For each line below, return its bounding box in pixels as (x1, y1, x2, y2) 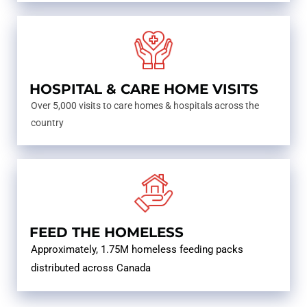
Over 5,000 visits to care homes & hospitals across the (31, 100, 259, 112)
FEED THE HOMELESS (29, 224, 184, 241)
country (31, 117, 64, 129)
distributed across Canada (31, 262, 151, 275)
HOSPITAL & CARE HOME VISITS (29, 81, 258, 98)
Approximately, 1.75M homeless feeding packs (31, 243, 243, 256)
